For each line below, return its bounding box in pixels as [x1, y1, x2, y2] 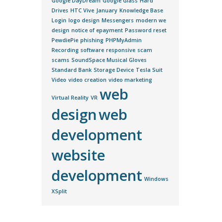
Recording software [51, 46, 104, 54]
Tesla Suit [135, 66, 163, 73]
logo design [68, 16, 100, 24]
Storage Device [93, 66, 134, 73]
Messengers [101, 16, 134, 24]
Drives [51, 6, 68, 14]
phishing [80, 36, 104, 44]
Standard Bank [51, 66, 92, 73]
